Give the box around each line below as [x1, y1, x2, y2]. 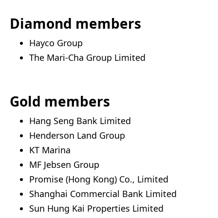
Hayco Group [29, 36, 83, 49]
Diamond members [10, 14, 141, 33]
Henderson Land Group [29, 129, 125, 141]
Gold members [10, 91, 110, 110]
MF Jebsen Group [29, 158, 99, 170]
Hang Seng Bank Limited [29, 114, 131, 127]
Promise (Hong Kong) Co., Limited [29, 173, 168, 185]
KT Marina [29, 144, 71, 156]
